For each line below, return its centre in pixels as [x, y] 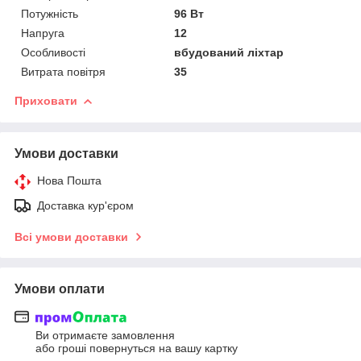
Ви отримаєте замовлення [105, 336]
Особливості [53, 52]
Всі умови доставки [71, 237]
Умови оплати [60, 288]
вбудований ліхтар [229, 52]
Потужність [50, 13]
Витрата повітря [63, 71]
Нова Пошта [69, 180]
